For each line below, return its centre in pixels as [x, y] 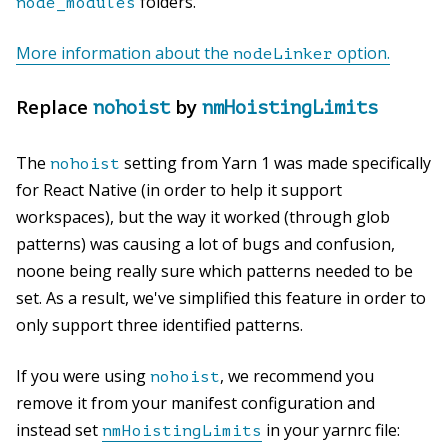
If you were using [83, 375]
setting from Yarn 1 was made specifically [275, 162]
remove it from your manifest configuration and [195, 402]
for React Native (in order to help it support [179, 189]
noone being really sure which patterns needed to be [214, 270]
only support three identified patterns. [159, 324]
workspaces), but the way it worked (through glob [203, 216]
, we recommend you [297, 375]
